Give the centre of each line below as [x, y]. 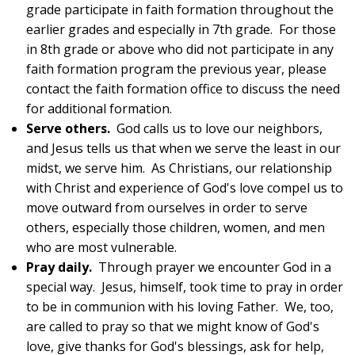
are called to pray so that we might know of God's [172, 327]
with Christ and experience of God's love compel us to [184, 188]
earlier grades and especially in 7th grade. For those [181, 30]
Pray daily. [59, 267]
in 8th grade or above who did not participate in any [179, 50]
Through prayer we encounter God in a [211, 267]
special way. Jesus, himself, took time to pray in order [184, 287]
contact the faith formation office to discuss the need [183, 89]
